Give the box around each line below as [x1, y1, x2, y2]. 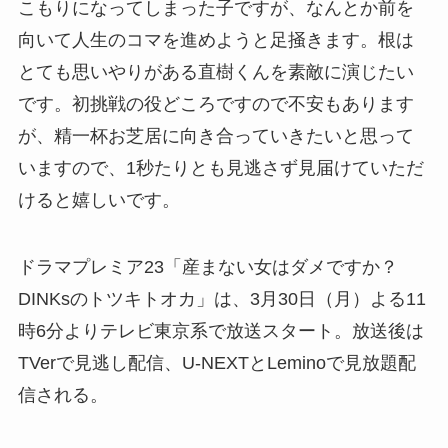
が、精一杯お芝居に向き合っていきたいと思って [17, 125, 414, 146]
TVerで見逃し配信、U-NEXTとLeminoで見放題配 [17, 353, 416, 374]
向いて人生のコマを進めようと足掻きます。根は [17, 29, 414, 50]
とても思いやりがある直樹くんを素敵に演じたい [17, 61, 414, 82]
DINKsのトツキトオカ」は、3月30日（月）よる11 [17, 289, 426, 310]
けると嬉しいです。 [17, 189, 180, 210]
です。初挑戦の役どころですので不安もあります [17, 93, 414, 114]
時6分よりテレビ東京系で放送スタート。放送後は [17, 321, 424, 342]
